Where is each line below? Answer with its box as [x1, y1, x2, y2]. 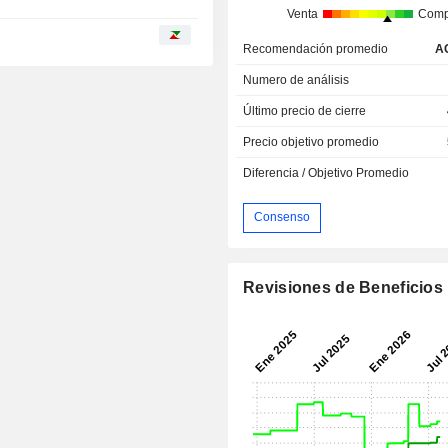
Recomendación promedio [243, 41, 389, 56]
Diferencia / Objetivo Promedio [243, 165, 410, 180]
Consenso [254, 210, 311, 225]
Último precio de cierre [243, 103, 367, 118]
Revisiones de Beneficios [243, 278, 444, 296]
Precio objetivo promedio [243, 134, 380, 149]
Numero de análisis [243, 72, 350, 87]
